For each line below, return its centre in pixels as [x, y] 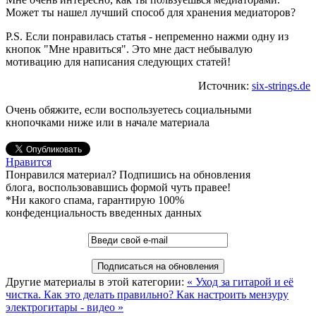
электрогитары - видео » [65, 307]
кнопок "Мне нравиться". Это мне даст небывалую [129, 49]
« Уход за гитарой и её [240, 281]
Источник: [225, 85]
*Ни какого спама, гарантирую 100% [95, 200]
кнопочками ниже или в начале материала [108, 122]
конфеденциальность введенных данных [104, 212]
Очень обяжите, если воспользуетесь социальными [129, 109]
